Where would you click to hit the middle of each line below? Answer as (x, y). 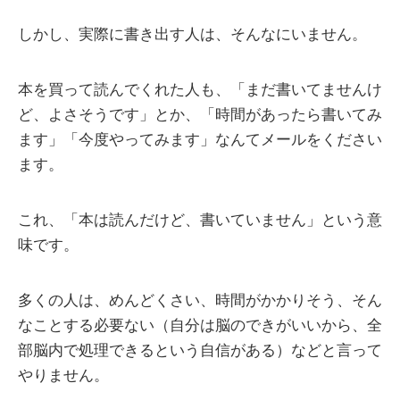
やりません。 (63, 376)
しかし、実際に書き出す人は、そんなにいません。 (192, 35)
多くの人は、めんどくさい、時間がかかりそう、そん (200, 301)
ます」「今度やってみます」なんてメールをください (200, 140)
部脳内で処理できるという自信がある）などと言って (200, 351)
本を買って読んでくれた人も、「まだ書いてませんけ (200, 90)
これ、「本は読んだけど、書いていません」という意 (200, 221)
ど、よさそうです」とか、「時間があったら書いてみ (200, 115)
